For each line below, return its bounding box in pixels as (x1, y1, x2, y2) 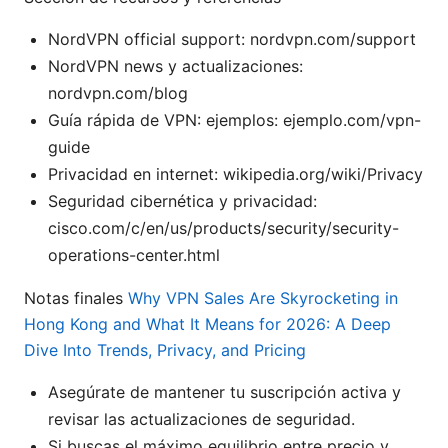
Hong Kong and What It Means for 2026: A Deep (24, 314, 391, 335)
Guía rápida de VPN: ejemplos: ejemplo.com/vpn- (48, 110, 421, 131)
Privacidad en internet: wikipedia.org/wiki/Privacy (48, 164, 423, 185)
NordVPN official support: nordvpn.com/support (48, 29, 416, 50)
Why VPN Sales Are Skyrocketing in (128, 288, 398, 309)
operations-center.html (48, 245, 220, 266)
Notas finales (24, 288, 128, 309)
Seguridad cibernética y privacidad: (48, 191, 317, 212)
